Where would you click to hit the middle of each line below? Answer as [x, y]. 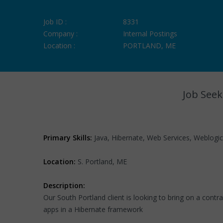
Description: [64, 185]
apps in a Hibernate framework [93, 209]
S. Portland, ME [101, 162]
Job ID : [55, 22]
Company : [60, 34]
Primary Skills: [68, 138]
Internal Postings [150, 34]
